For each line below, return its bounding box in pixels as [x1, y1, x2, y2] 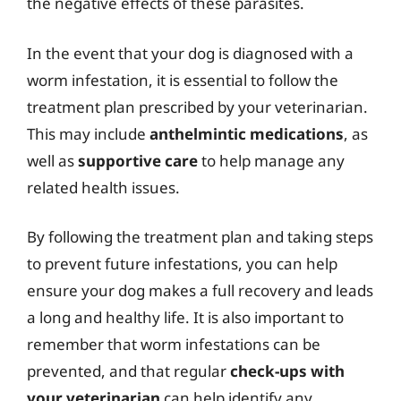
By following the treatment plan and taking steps [27, 226, 373, 247]
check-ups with [230, 361, 345, 381]
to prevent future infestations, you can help [27, 253, 337, 274]
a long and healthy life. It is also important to [27, 307, 344, 328]
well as [27, 149, 78, 171]
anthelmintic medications [149, 123, 344, 144]
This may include [27, 123, 149, 144]
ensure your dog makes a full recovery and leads [27, 280, 373, 301]
